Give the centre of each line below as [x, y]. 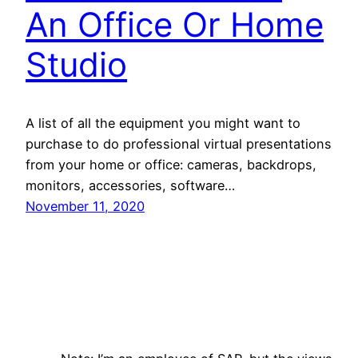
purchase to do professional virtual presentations [179, 143]
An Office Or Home [175, 24]
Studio [76, 64]
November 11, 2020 [85, 206]
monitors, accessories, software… [130, 185]
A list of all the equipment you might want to [163, 123]
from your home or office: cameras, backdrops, [171, 164]
